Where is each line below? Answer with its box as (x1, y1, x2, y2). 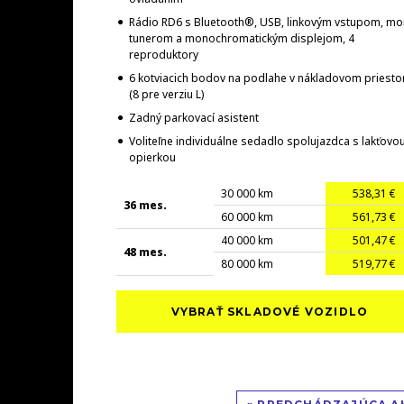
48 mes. (123, 244, 167, 261)
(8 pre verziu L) (128, 87, 204, 103)
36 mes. (123, 197, 167, 214)
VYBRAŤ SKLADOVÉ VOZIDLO (170, 305, 369, 319)
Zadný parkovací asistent (128, 110, 259, 126)
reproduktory (128, 47, 198, 63)
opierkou (128, 150, 176, 166)
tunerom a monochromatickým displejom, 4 (128, 31, 354, 47)
